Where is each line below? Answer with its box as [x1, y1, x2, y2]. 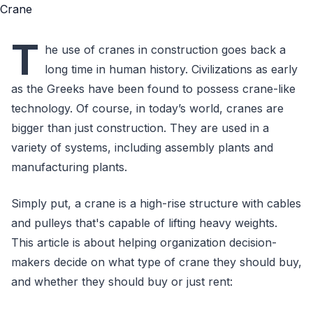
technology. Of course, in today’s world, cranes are [11, 101, 284, 115]
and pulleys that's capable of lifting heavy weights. [11, 216, 277, 230]
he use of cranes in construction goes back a [45, 43, 286, 57]
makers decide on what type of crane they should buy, [11, 255, 302, 269]
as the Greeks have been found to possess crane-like [11, 82, 296, 96]
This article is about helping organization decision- [11, 235, 277, 249]
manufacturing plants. [11, 160, 131, 174]
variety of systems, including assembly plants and [11, 140, 273, 154]
